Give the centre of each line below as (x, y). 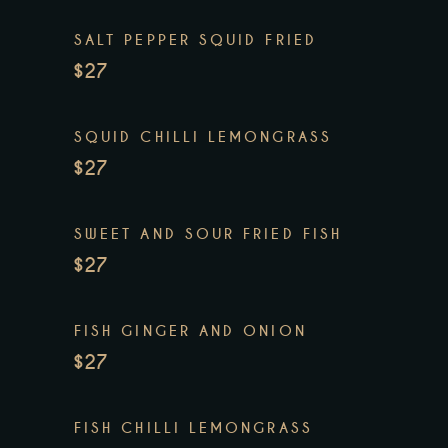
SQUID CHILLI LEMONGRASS (203, 137)
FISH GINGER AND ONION (190, 331)
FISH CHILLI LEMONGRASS (193, 428)
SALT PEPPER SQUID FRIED (195, 40)
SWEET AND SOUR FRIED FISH (208, 234)
